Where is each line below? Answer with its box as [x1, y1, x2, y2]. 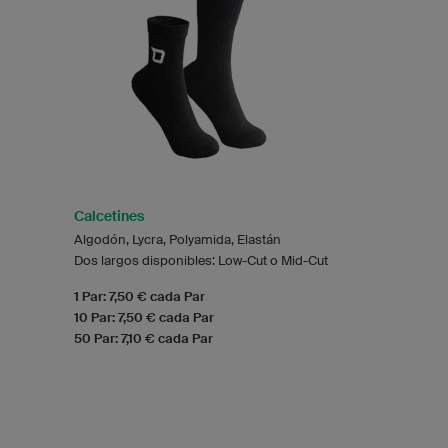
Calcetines [74, 207, 144, 224]
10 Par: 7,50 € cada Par [74, 309, 214, 325]
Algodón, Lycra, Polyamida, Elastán [74, 231, 281, 247]
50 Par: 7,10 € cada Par [74, 330, 213, 346]
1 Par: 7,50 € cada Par [74, 288, 205, 304]
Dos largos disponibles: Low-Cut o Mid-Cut [74, 252, 328, 268]
